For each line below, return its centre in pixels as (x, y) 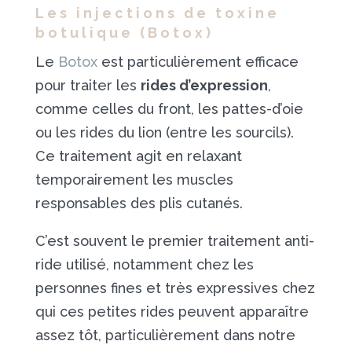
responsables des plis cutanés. (139, 203)
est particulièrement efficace (198, 62)
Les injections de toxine (157, 13)
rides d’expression (204, 85)
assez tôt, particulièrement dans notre (165, 335)
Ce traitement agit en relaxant (138, 156)
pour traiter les (88, 85)
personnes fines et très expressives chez (175, 288)
